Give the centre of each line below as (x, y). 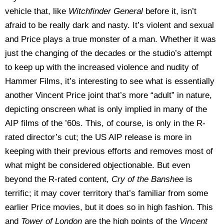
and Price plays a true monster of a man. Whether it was (110, 39)
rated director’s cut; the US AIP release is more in (98, 137)
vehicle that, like (37, 11)
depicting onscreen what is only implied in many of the (106, 109)
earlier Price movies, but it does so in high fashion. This (109, 207)
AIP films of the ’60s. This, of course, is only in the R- (105, 123)
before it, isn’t (171, 11)
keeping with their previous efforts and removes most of (109, 151)
